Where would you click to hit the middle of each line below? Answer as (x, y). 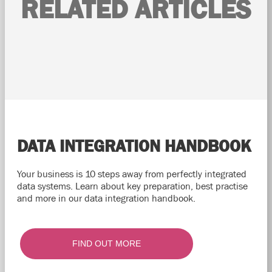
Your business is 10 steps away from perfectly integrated (132, 173)
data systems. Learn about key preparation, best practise (132, 185)
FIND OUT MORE (107, 243)
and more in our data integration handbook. (106, 198)
